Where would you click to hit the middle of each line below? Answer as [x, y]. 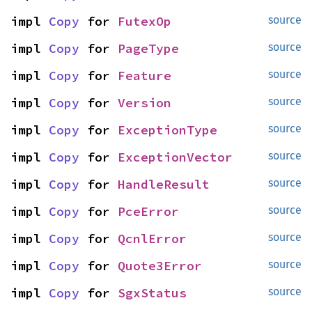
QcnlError [152, 239]
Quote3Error [160, 266]
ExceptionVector [175, 157]
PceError [148, 211]
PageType [148, 48]
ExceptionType [167, 130]
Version [145, 103]
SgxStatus [152, 293]
